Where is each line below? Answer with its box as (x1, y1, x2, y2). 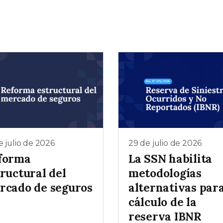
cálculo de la (128, 195, 197, 210)
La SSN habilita (128, 151, 213, 166)
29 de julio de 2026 (128, 138, 202, 148)
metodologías (128, 166, 202, 181)
